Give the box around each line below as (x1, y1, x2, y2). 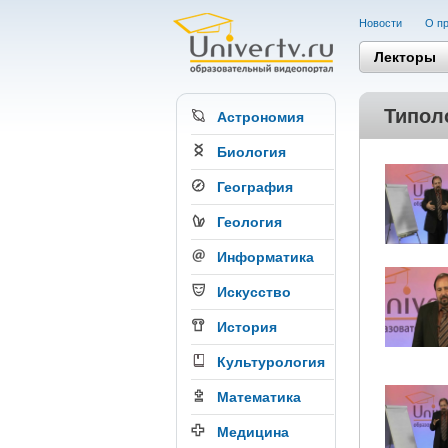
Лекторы (373, 48, 436, 65)
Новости (358, 17, 405, 29)
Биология (216, 144, 286, 160)
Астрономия (216, 109, 304, 125)
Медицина (216, 424, 289, 440)
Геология (216, 214, 282, 230)
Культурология (216, 354, 325, 370)
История (216, 319, 277, 335)
